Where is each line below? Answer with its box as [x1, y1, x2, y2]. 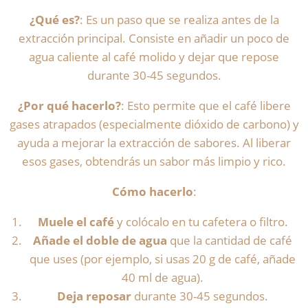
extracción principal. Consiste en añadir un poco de [19, 30, 289, 47]
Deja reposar [57, 288, 132, 305]
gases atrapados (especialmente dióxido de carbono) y [9, 116, 299, 133]
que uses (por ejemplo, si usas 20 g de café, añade [30, 251, 296, 267]
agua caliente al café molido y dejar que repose [29, 49, 279, 65]
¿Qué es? [29, 12, 80, 28]
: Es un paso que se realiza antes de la [79, 12, 279, 28]
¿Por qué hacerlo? [17, 98, 121, 114]
